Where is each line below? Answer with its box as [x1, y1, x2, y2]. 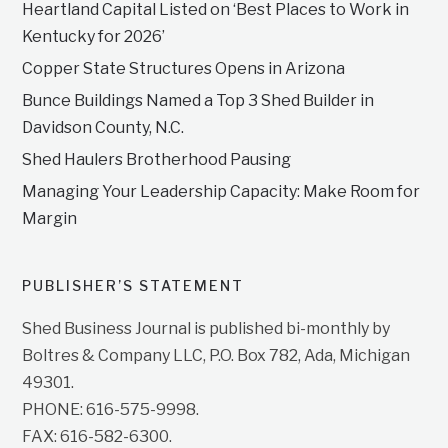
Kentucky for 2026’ [22, 27, 166, 47]
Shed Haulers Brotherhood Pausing [22, 150, 292, 170]
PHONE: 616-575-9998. [22, 400, 200, 420]
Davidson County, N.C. [22, 118, 185, 138]
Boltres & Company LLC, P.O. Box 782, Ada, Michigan [22, 346, 411, 366]
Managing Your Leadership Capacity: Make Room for [22, 182, 421, 202]
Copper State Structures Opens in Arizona [22, 59, 346, 79]
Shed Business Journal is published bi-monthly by [22, 319, 391, 339]
